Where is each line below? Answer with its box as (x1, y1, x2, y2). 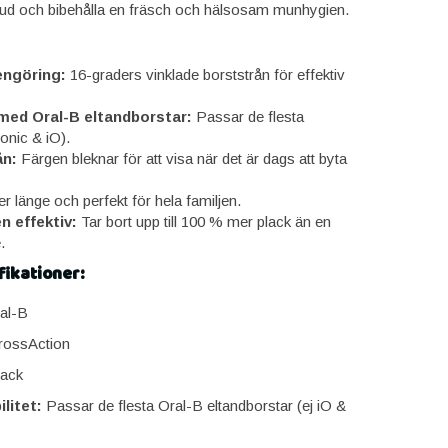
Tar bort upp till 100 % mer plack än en (76, 213, 331, 230)
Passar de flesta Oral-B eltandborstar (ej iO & (41, 397, 346, 414)
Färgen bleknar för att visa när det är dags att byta (16, 150, 347, 167)
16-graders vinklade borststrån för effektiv (65, 66, 345, 83)
